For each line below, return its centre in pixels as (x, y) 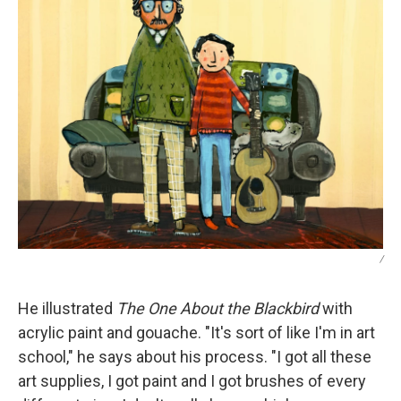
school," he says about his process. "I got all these (195, 357)
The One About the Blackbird (219, 309)
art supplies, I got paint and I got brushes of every (192, 381)
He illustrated (67, 309)
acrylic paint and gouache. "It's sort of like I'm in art (196, 333)
